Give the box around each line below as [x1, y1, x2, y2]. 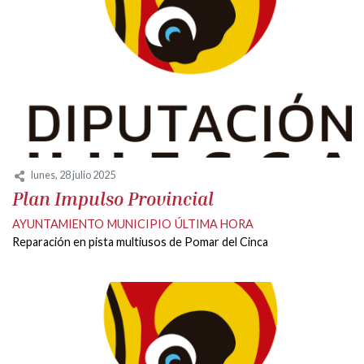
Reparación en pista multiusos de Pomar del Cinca [12, 234, 268, 249]
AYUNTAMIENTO [12, 216, 104, 231]
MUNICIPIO [107, 216, 171, 231]
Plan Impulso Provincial [12, 187, 214, 210]
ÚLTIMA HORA [175, 216, 253, 231]
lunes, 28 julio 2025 [31, 168, 115, 182]
